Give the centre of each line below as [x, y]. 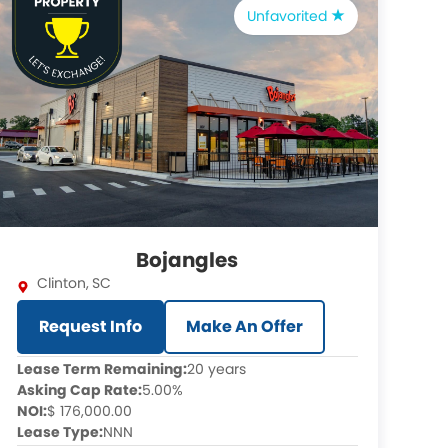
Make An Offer [244, 326]
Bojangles [187, 260]
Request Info [90, 326]
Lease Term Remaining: [101, 369]
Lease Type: [59, 432]
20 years [216, 369]
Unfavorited [288, 16]
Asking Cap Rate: [79, 390]
